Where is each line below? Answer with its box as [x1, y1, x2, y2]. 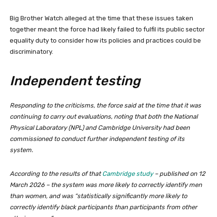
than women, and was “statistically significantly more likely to [10, 192, 187, 200]
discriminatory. [10, 48, 53, 56]
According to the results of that [10, 170, 102, 178]
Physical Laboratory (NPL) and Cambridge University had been [10, 124, 190, 132]
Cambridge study [102, 170, 153, 178]
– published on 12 [153, 170, 205, 178]
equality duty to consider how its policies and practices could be [10, 37, 201, 45]
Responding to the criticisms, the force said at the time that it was [10, 102, 201, 109]
